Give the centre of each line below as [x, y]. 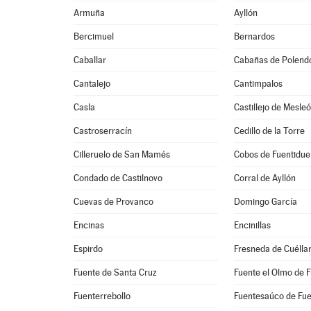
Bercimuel [94, 36]
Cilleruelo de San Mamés [122, 154]
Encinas [89, 225]
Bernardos [255, 36]
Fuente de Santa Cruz [116, 272]
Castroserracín [103, 131]
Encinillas [253, 225]
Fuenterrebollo [102, 296]
